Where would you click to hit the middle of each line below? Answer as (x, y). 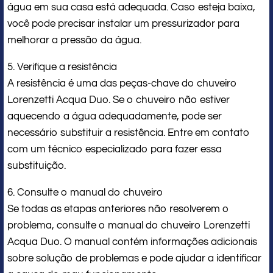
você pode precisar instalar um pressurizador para (123, 23)
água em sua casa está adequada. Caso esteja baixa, (131, 7)
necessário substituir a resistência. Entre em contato (129, 133)
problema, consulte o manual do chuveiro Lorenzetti (129, 225)
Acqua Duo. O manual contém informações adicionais (132, 242)
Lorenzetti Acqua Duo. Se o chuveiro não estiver (119, 100)
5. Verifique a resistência (62, 67)
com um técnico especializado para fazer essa (115, 149)
